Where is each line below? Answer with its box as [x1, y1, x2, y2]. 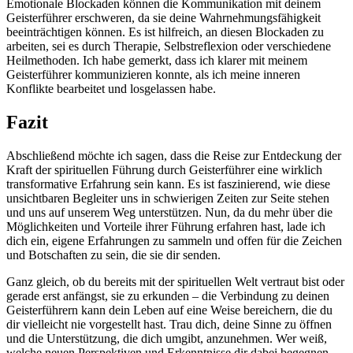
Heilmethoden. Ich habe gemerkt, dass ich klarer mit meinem [6, 54, 307, 68]
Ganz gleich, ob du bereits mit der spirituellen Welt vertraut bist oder [6, 274, 344, 288]
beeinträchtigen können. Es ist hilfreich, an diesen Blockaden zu [6, 25, 324, 39]
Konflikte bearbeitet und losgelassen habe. [6, 82, 216, 96]
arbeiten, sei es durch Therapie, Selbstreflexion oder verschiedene [6, 39, 331, 54]
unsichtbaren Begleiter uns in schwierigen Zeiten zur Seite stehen [6, 191, 329, 205]
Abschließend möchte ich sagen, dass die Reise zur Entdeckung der [6, 148, 341, 162]
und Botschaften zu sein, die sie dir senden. [6, 247, 221, 262]
